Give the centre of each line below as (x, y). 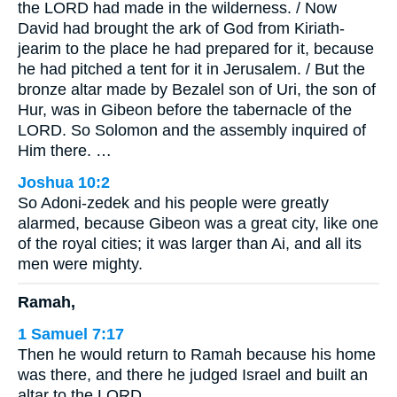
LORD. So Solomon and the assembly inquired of (192, 130)
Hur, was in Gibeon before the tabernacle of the (185, 110)
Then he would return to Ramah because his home (197, 354)
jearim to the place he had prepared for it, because (196, 49)
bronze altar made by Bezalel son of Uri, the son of (197, 90)
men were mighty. (80, 264)
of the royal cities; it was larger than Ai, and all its (190, 244)
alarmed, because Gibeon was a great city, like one (198, 223)
